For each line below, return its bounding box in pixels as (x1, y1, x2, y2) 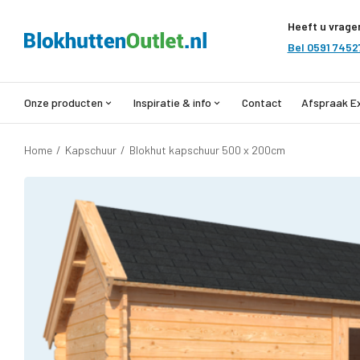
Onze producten (24, 96, 103, 109)
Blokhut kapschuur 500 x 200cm (129, 143, 285, 157)
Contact (242, 96, 282, 109)
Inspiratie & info (133, 96, 211, 109)
